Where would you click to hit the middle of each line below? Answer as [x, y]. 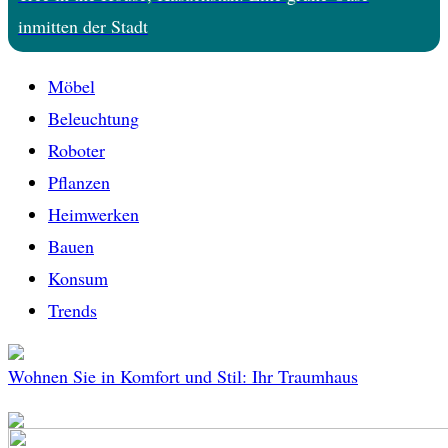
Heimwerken [93, 214]
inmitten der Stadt [83, 26]
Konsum [78, 278]
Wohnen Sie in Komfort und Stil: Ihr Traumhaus [183, 376]
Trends [72, 310]
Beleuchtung [93, 118]
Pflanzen [79, 182]
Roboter [76, 150]
